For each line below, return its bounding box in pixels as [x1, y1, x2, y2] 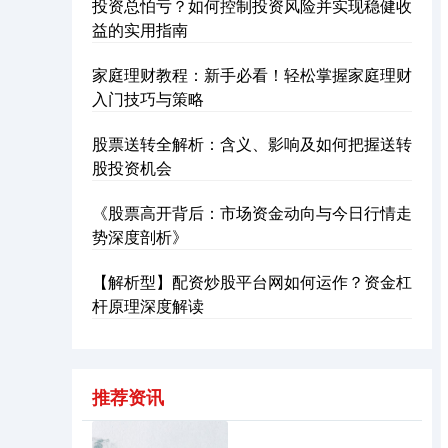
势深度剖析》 [92, 225, 188, 248]
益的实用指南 [92, 18, 188, 41]
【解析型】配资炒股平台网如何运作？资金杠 [92, 270, 412, 293]
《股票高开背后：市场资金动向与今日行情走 [92, 201, 412, 224]
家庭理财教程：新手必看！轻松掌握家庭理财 [92, 63, 412, 86]
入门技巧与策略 [92, 87, 204, 110]
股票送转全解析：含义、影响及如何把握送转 [92, 132, 412, 155]
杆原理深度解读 [92, 294, 204, 317]
